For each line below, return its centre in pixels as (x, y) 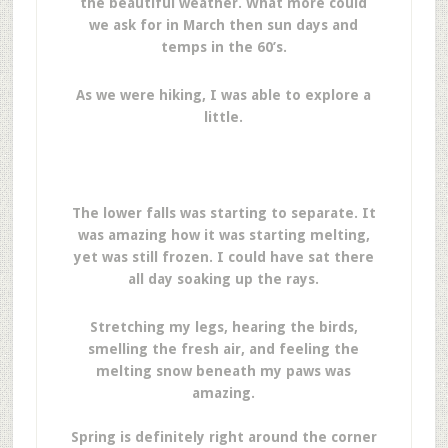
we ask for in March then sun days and (224, 25)
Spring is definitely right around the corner (223, 437)
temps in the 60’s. (223, 47)
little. (224, 117)
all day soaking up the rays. (224, 279)
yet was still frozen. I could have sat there (223, 257)
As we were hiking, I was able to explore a (224, 95)
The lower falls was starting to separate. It (223, 213)
